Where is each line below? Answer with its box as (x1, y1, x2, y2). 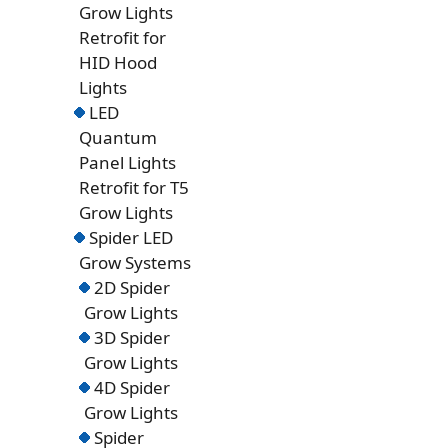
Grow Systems (79, 251, 192, 275)
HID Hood (79, 51, 158, 75)
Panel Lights (79, 151, 177, 175)
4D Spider (94, 376, 171, 400)
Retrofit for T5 (79, 176, 190, 200)
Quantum (79, 126, 158, 150)
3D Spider (94, 326, 171, 350)
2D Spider (94, 276, 171, 300)
